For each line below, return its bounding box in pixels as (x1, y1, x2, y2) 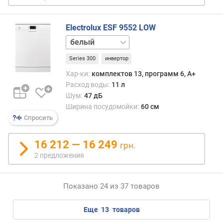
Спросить (22, 114, 53, 122)
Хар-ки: (66, 69, 90, 78)
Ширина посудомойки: (66, 102, 139, 111)
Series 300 (69, 55, 96, 62)
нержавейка (65, 35, 108, 45)
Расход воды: (66, 80, 110, 89)
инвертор (105, 55, 128, 62)
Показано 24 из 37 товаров (63, 182, 160, 191)
